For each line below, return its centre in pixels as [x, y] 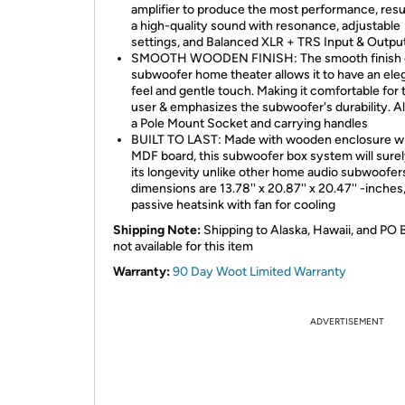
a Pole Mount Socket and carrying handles [250, 123]
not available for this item [183, 246]
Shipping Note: [157, 230]
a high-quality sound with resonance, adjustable [266, 26]
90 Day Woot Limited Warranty [259, 272]
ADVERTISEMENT [347, 321]
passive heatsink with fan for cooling [233, 205]
